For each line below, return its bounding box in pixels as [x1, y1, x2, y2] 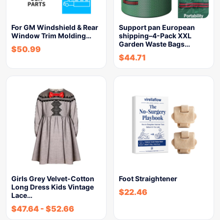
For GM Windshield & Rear [11, 23, 98, 31]
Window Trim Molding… [11, 31, 91, 40]
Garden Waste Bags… [119, 40, 190, 48]
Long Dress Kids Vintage [11, 183, 94, 191]
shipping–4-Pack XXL [119, 31, 192, 40]
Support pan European [119, 23, 195, 31]
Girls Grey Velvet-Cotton [11, 174, 94, 183]
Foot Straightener [119, 174, 177, 183]
